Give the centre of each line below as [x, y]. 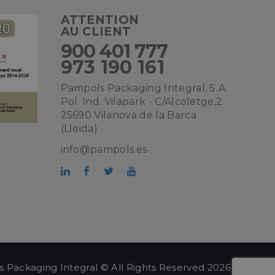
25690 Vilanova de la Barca [128, 115]
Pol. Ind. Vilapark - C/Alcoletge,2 [141, 102]
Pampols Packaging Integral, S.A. [144, 88]
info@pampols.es [104, 149]
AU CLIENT [96, 31]
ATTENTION [100, 20]
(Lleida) [79, 129]
